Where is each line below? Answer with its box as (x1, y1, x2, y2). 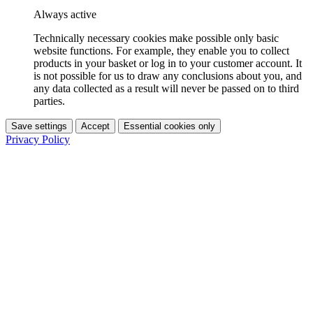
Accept (81, 121, 110, 132)
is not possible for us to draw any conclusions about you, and (34, 70, 302, 82)
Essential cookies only (124, 121, 215, 132)
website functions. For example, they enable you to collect (34, 45, 289, 57)
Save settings (11, 121, 67, 132)
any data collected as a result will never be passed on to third (34, 82, 299, 95)
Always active (34, 8, 96, 21)
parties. (34, 95, 65, 108)
